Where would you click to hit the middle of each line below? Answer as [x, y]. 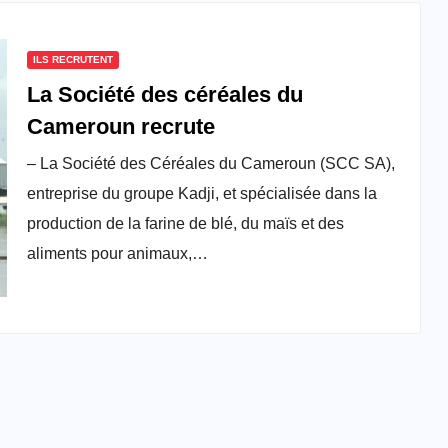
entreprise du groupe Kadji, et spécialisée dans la [201, 194]
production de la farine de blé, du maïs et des [185, 224]
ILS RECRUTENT [72, 60]
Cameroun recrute [120, 127]
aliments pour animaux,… [117, 254]
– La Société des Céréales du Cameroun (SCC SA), [210, 164]
